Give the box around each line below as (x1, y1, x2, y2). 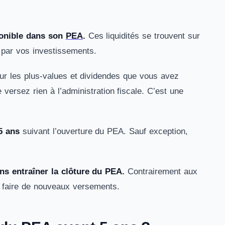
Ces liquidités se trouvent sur (85, 31, 200, 41)
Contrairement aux (125, 167, 198, 176)
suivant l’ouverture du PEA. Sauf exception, (19, 127, 188, 136)
